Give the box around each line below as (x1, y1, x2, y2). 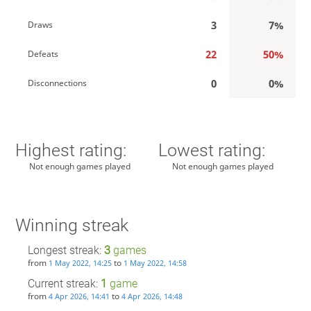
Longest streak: (27, 244, 104, 258)
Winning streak (15, 215, 128, 235)
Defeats (27, 47, 58, 60)
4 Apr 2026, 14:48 (121, 291, 183, 302)
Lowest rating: (158, 140, 266, 161)
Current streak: (27, 277, 101, 291)
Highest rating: (15, 140, 126, 161)
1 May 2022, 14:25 (48, 258, 112, 269)
